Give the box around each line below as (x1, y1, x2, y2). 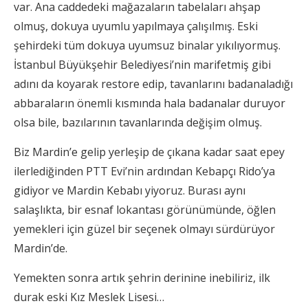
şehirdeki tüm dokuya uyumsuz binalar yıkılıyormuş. (14, 38, 280, 53)
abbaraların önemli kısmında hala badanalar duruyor (14, 96, 285, 111)
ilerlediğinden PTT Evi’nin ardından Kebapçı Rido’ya (14, 164, 275, 179)
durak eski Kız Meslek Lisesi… (14, 289, 164, 305)
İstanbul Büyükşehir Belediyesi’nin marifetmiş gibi (14, 57, 271, 72)
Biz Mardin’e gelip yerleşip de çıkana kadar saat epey (14, 144, 285, 159)
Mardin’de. (14, 241, 67, 256)
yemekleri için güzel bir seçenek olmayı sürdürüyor (14, 221, 275, 236)
